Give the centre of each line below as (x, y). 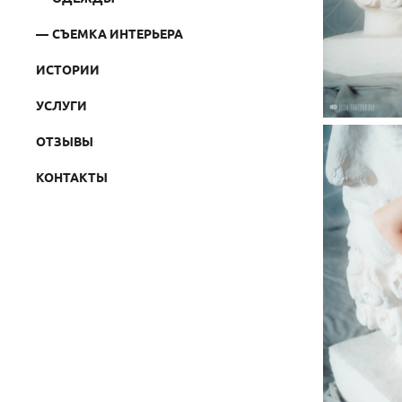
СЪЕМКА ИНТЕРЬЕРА (117, 33)
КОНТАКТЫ (72, 176)
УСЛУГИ (61, 105)
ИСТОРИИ (68, 69)
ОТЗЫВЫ (65, 140)
